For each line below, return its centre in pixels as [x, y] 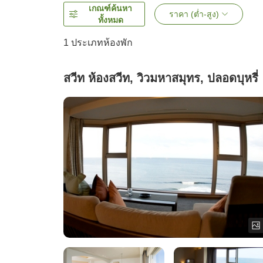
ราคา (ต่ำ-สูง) [194, 14]
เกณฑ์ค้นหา [110, 9]
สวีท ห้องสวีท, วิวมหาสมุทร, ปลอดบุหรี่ [161, 78]
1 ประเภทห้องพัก [98, 43]
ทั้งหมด [110, 20]
